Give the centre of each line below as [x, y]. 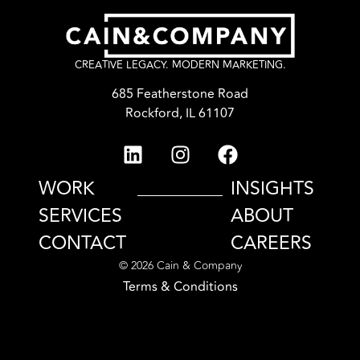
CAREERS [272, 243]
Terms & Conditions [180, 286]
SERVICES [80, 216]
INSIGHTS [273, 188]
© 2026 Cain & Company [180, 265]
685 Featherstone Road [180, 94]
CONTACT [82, 243]
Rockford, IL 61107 [180, 114]
